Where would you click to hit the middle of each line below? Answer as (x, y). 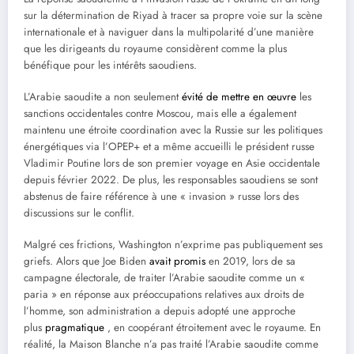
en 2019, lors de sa (250, 262)
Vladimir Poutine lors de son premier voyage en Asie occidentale (172, 164)
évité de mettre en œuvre (239, 97)
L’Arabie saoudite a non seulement (103, 97)
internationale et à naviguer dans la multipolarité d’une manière (169, 32)
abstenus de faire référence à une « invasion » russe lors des (161, 197)
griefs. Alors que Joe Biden (87, 262)
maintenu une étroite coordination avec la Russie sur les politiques (173, 130)
